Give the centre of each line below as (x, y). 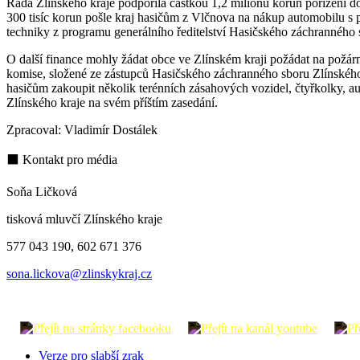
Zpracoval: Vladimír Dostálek (82, 129)
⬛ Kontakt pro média (62, 159)
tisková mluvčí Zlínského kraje (84, 219)
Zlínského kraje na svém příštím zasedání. (114, 102)
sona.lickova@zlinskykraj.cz (79, 273)
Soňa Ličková (42, 191)
